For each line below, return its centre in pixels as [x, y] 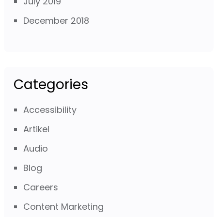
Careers [40, 187]
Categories [51, 84]
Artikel [36, 129]
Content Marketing [63, 206]
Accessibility [50, 109]
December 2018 [56, 20]
